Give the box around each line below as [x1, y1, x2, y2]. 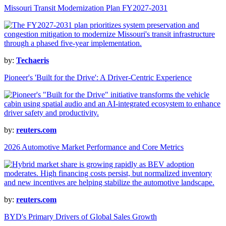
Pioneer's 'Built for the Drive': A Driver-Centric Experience [4, 73, 192, 82]
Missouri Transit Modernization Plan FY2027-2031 [4, 4, 167, 13]
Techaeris [16, 56, 49, 65]
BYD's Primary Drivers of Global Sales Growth [4, 212, 157, 221]
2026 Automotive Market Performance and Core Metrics [4, 143, 184, 152]
